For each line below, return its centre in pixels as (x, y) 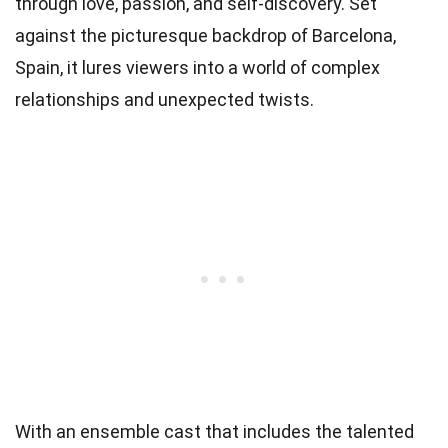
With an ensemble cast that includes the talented (214, 432)
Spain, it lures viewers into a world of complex (197, 68)
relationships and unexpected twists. (164, 100)
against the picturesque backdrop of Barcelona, (205, 36)
